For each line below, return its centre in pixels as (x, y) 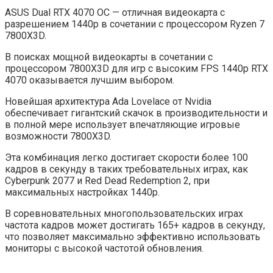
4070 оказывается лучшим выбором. (90, 80)
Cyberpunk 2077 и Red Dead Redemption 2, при (107, 180)
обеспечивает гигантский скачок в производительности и (136, 113)
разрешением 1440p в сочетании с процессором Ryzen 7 (135, 24)
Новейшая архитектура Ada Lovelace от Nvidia (108, 101)
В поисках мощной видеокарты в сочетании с (109, 57)
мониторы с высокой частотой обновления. (104, 248)
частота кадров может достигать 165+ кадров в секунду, (135, 225)
